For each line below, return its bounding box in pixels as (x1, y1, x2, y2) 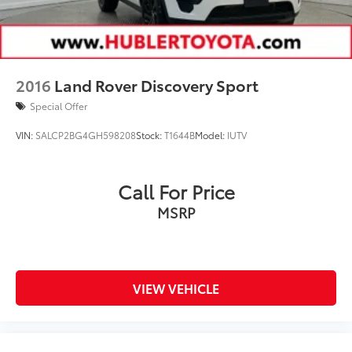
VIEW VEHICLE (133, 279, 219, 298)
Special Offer (30, 99, 87, 113)
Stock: (136, 128, 164, 142)
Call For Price (117, 178, 235, 205)
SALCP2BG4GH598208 (35, 128, 136, 142)
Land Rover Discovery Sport (54, 74, 258, 97)
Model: (195, 128, 227, 142)
